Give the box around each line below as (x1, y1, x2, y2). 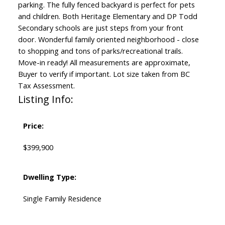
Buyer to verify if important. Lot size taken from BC (18, 69, 190, 79)
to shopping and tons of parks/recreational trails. (18, 46, 183, 56)
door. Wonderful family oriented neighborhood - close (18, 34, 199, 45)
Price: (23, 121, 44, 131)
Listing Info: (18, 92, 73, 106)
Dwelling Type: (23, 172, 76, 182)
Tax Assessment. (18, 80, 75, 91)
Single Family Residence (23, 193, 101, 204)
